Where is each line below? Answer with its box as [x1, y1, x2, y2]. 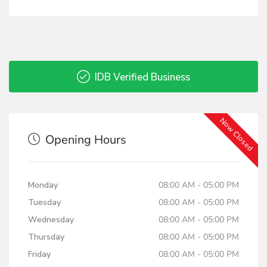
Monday [28, 179, 58, 191]
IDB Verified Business [92, 70, 190, 84]
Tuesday [28, 197, 61, 208]
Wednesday [28, 214, 74, 225]
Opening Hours [42, 132, 126, 148]
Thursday [28, 231, 64, 243]
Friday [28, 249, 51, 260]
